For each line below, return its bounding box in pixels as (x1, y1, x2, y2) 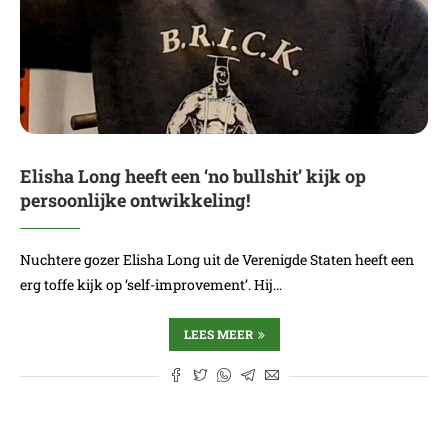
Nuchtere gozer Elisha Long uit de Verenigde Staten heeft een (20, 250, 414, 269)
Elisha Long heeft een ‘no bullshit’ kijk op (20, 164, 366, 188)
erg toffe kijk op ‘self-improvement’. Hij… (20, 275, 282, 294)
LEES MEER (183, 326, 253, 342)
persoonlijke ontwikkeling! (20, 188, 250, 212)
